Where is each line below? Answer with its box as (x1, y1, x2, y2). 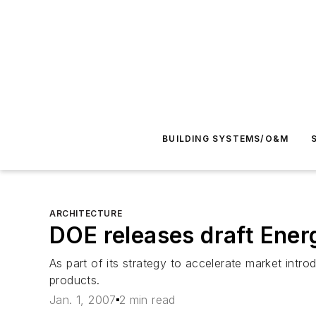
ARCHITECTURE (49, 208, 123, 219)
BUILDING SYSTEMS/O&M (162, 133, 289, 144)
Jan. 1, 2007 (49, 293, 116, 308)
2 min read (119, 293, 176, 308)
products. (49, 273, 100, 287)
